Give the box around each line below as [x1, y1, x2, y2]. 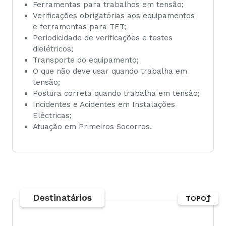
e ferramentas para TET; [33, 22, 126, 31]
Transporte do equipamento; [33, 55, 139, 65]
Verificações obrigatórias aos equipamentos [33, 11, 195, 20]
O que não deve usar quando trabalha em [33, 66, 187, 76]
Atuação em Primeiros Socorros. [33, 122, 152, 131]
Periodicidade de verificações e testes [33, 33, 173, 42]
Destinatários [33, 192, 92, 203]
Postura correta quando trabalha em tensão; [33, 88, 200, 98]
